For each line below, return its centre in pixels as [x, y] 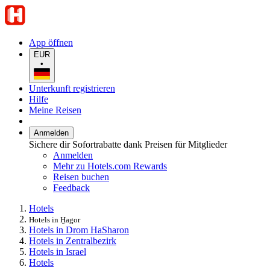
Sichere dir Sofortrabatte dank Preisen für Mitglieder [128, 144]
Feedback [71, 187]
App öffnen [51, 42]
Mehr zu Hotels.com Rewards [110, 166]
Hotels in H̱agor [55, 219]
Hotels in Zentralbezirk [73, 240]
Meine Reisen [55, 110]
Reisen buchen [81, 177]
